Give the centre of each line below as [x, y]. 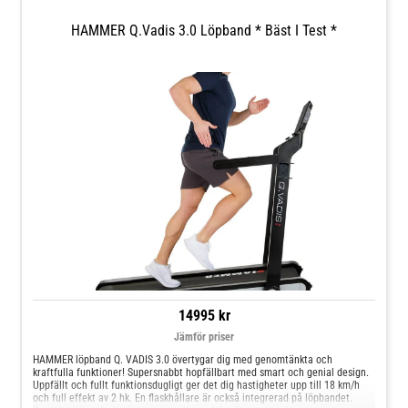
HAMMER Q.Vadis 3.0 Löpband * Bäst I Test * [204, 31]
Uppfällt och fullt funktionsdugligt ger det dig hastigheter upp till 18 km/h [197, 385]
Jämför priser [204, 337]
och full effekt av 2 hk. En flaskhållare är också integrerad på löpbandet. [193, 398]
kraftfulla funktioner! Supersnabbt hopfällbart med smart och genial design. [201, 372]
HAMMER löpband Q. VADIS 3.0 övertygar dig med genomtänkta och [183, 359]
